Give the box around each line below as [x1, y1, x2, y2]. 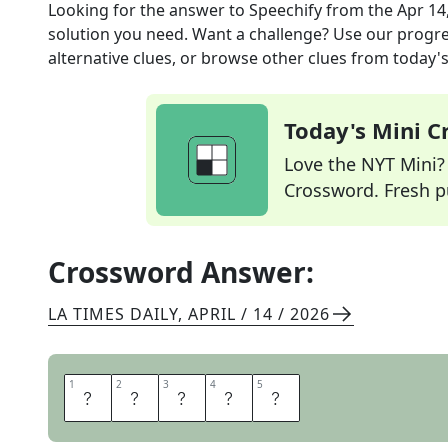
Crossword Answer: [48, 253, 314, 291]
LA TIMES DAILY [48, 303, 178, 325]
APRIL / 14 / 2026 [188, 303, 330, 325]
